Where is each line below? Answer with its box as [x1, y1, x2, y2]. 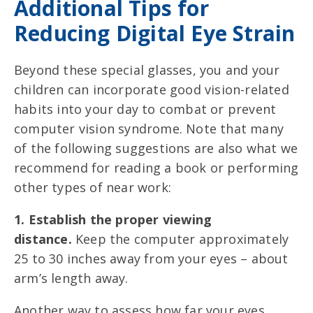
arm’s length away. [14, 270, 129, 287]
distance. [14, 231, 75, 248]
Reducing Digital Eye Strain [14, 19, 296, 48]
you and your [200, 61, 280, 79]
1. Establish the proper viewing [14, 211, 212, 228]
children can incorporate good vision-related [14, 81, 289, 99]
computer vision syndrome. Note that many [14, 120, 284, 138]
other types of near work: [14, 179, 171, 196]
